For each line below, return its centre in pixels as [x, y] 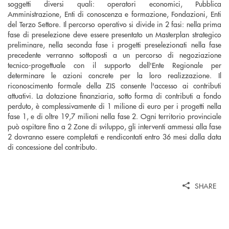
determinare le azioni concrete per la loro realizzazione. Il [114, 75]
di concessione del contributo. [52, 147]
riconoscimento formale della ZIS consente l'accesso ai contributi [114, 86]
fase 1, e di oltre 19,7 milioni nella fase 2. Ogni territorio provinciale [114, 116]
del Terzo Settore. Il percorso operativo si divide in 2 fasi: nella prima [114, 24]
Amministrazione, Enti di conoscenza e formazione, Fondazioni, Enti [114, 14]
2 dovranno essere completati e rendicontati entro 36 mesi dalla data [114, 137]
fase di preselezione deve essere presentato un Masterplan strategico [114, 35]
